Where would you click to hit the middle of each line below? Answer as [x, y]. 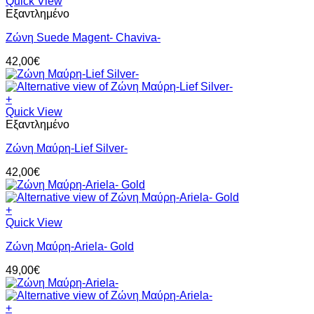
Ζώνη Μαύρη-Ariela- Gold [70, 247]
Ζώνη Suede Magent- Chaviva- [83, 38]
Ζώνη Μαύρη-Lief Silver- [67, 149]
